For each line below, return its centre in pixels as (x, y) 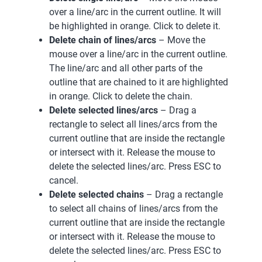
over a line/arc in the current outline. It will (135, 12)
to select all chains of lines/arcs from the (133, 208)
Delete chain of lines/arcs (103, 40)
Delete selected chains (96, 194)
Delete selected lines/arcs (104, 110)
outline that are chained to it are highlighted (139, 82)
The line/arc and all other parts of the (126, 68)
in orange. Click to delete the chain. (121, 96)
